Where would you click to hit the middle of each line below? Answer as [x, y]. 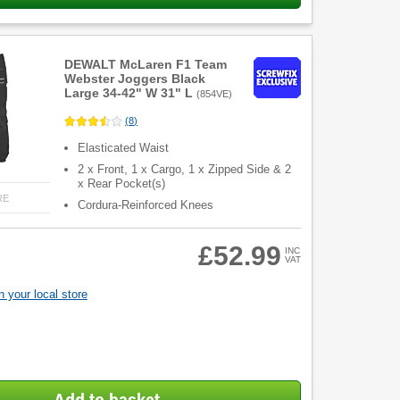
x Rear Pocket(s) [122, 183]
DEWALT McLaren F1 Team [146, 65]
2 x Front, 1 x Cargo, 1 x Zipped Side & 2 [185, 169]
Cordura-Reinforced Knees [146, 204]
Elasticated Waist [124, 147]
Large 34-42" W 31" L [129, 93]
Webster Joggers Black [135, 79]
